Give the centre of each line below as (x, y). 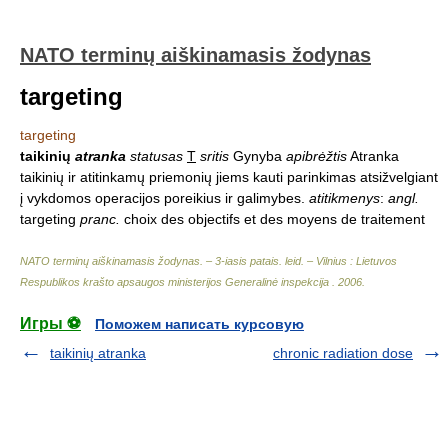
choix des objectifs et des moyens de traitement (272, 219)
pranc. (100, 219)
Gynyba (257, 156)
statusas (156, 156)
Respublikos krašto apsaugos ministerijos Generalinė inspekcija (176, 282)
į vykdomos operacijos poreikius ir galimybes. (164, 198)
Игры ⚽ (50, 323)
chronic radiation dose (343, 353)
